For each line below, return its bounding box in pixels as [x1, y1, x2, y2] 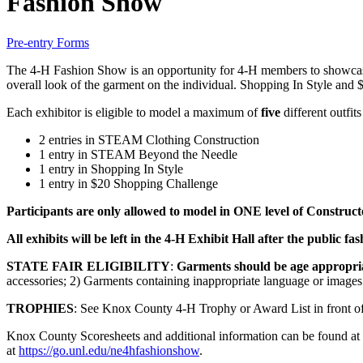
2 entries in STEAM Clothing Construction [39, 132, 259, 147]
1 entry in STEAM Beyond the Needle [39, 147, 237, 161]
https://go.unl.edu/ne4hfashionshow [19, 343, 199, 357]
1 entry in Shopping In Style [39, 161, 183, 176]
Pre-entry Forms [6, 35, 89, 49]
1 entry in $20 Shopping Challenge [39, 176, 218, 190]
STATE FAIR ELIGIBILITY [6, 258, 170, 273]
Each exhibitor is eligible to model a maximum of [6, 105, 261, 119]
